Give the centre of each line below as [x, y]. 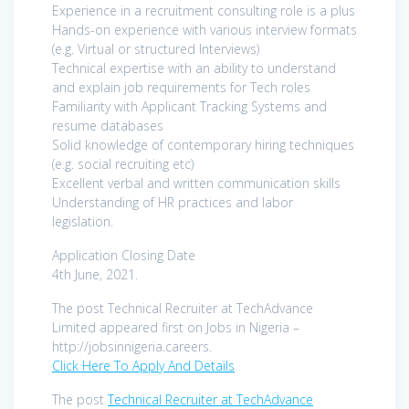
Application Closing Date [124, 255]
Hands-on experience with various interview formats [204, 29]
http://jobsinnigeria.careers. [132, 346]
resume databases [108, 125]
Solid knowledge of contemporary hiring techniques [203, 144]
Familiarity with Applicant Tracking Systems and [189, 106]
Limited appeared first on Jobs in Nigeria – [176, 327]
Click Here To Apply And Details [143, 365]
